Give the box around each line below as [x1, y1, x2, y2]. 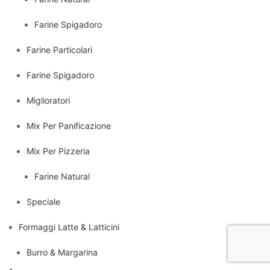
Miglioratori [27, 95, 70, 105]
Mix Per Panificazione [27, 120, 111, 131]
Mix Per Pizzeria [27, 145, 90, 156]
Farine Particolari [27, 44, 92, 55]
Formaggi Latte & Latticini [19, 221, 119, 232]
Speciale [27, 196, 60, 207]
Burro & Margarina [27, 246, 98, 257]
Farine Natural [34, 171, 90, 181]
